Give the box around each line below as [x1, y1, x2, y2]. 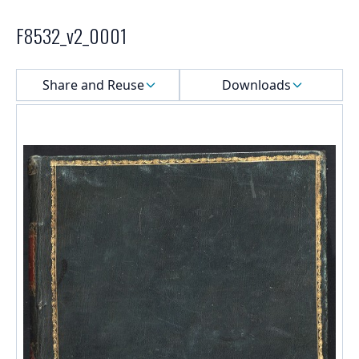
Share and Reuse [42, 76, 144, 95]
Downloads [222, 76, 291, 95]
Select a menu [15, 66, 100, 84]
